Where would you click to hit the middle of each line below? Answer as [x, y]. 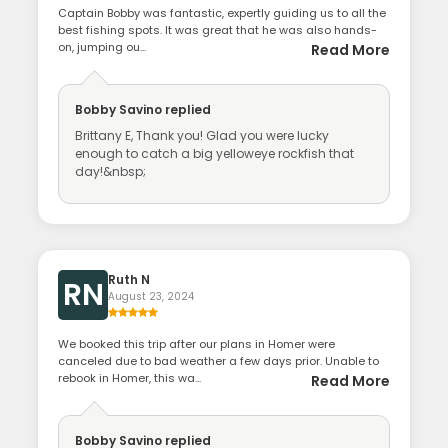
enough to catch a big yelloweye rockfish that [215, 153]
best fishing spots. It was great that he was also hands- [218, 29]
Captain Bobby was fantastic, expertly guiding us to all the [222, 12]
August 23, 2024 [151, 296]
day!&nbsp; [111, 171]
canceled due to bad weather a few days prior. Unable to [219, 360]
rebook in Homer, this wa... [130, 377]
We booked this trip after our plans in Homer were [197, 343]
